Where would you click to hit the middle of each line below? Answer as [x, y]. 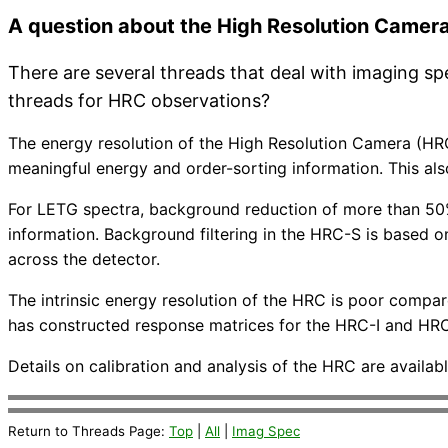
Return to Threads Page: [88, 430]
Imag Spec [266, 430]
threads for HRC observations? [139, 100]
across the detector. [84, 258]
